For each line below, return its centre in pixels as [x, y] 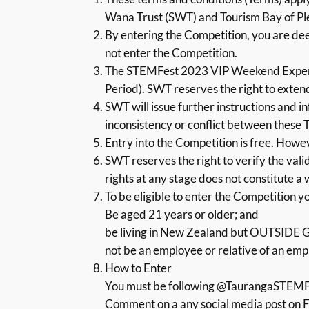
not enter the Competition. [171, 52]
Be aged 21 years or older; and [182, 214]
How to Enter [138, 268]
